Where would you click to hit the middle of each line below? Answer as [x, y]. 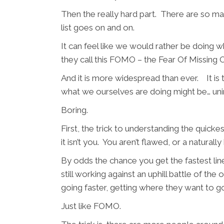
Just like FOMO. [91, 206]
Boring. [74, 110]
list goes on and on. [98, 27]
